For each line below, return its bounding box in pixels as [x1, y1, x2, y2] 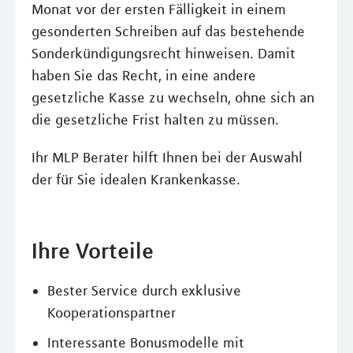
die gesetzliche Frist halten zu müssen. [32, 111, 279, 128]
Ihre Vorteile [32, 237, 154, 264]
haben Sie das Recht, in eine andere [32, 67, 256, 84]
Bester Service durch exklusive [47, 282, 241, 299]
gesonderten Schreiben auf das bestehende [32, 23, 305, 40]
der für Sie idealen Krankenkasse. [32, 171, 240, 188]
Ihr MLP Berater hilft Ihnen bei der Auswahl [32, 149, 303, 166]
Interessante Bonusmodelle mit [47, 334, 244, 351]
